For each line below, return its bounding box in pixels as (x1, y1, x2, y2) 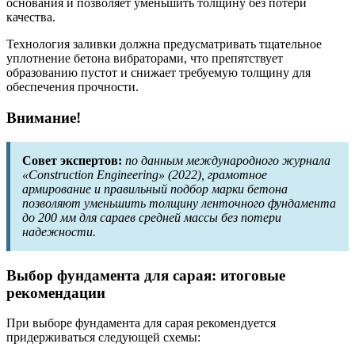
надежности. (22, 224, 96, 239)
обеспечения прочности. (6, 80, 139, 94)
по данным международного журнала (125, 153, 330, 167)
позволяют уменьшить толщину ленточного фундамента (22, 196, 336, 210)
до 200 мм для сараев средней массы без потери (22, 210, 281, 224)
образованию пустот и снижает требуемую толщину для (6, 66, 311, 80)
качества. (6, 10, 55, 25)
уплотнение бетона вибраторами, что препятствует (6, 52, 283, 66)
